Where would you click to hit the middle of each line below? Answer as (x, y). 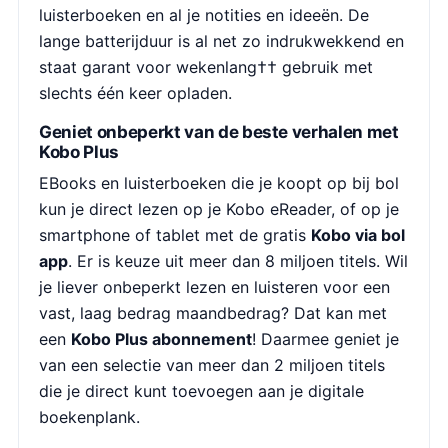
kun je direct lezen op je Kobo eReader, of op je (219, 209)
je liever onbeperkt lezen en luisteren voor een (214, 287)
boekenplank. (89, 417)
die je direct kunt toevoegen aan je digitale (201, 391)
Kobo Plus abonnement (161, 339)
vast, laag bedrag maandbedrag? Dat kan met (213, 313)
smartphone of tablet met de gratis (175, 235)
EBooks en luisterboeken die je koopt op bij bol (219, 183)
